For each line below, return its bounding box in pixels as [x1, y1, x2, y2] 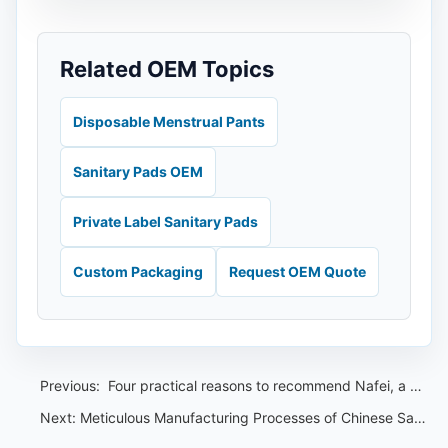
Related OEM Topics [60, 56, 274, 82]
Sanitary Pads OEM [73, 163, 203, 180]
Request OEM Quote [229, 263, 366, 280]
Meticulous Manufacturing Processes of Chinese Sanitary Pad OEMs [80, 409, 414, 426]
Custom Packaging [73, 263, 203, 280]
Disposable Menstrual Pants [73, 113, 265, 130]
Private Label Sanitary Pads [73, 213, 258, 230]
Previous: [40, 377, 104, 394]
